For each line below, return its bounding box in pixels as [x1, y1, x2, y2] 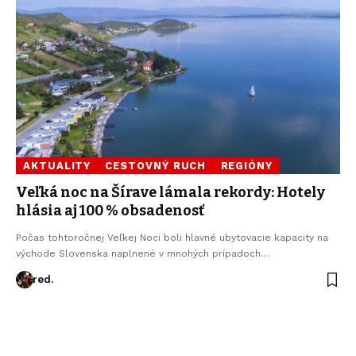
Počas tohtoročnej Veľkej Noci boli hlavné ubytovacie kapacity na [16, 231, 328, 243]
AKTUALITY [23, 159, 91, 172]
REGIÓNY [220, 159, 273, 172]
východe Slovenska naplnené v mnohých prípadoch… [16, 247, 269, 259]
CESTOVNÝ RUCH [105, 159, 207, 172]
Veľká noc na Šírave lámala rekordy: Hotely [16, 183, 325, 201]
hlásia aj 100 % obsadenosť [16, 201, 204, 219]
